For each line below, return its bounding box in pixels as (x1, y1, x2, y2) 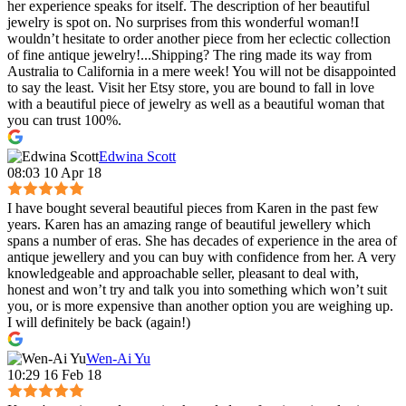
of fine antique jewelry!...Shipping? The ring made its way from (7, 46, 372, 63)
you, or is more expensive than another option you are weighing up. (7, 297, 393, 314)
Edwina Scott (99, 148, 176, 164)
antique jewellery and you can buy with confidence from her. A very (7, 248, 396, 265)
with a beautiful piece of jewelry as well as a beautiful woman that (7, 95, 384, 111)
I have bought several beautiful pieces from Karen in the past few (7, 199, 379, 216)
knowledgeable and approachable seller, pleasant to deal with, (7, 265, 359, 281)
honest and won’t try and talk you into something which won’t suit (7, 281, 387, 297)
